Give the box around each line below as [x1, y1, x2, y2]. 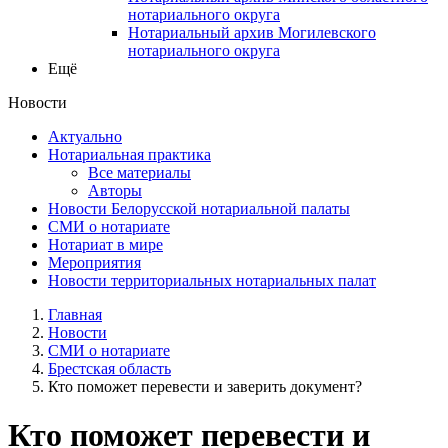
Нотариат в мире [48, 235, 163, 253]
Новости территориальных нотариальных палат [48, 271, 376, 289]
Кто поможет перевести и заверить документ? [48, 377, 362, 395]
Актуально [48, 127, 122, 145]
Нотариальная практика [48, 145, 211, 163]
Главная [48, 305, 102, 323]
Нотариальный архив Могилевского [128, 23, 376, 41]
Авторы [88, 181, 142, 199]
